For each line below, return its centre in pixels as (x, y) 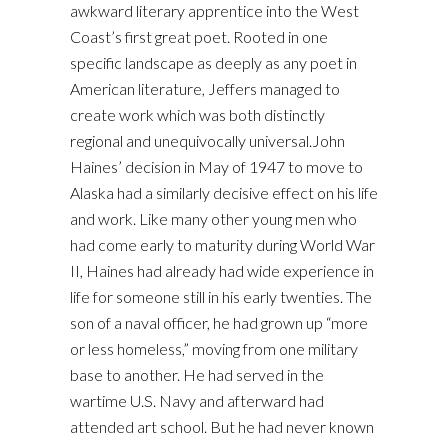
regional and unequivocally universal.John (207, 140)
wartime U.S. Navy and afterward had (197, 400)
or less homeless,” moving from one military (214, 348)
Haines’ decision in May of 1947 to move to (216, 166)
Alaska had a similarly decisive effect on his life (224, 192)
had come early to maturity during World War (222, 244)
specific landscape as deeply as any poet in (213, 62)
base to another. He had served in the (197, 374)
